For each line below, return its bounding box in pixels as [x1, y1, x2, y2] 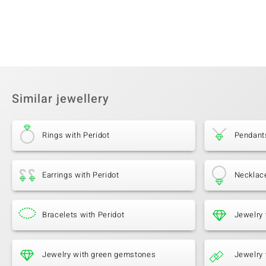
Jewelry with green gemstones [42, 249, 156, 261]
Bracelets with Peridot [42, 209, 125, 221]
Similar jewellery [12, 90, 109, 108]
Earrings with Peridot [42, 169, 119, 181]
